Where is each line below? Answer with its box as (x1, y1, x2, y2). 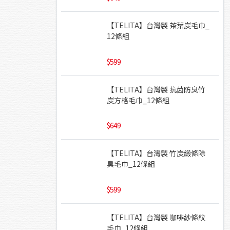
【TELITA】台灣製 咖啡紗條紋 (107, 212, 205, 222)
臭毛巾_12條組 (107, 159, 155, 169)
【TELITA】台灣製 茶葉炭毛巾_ (107, 20, 209, 31)
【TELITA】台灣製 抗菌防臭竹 (107, 84, 205, 94)
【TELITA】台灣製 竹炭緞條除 (107, 148, 205, 159)
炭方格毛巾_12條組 (107, 94, 169, 105)
